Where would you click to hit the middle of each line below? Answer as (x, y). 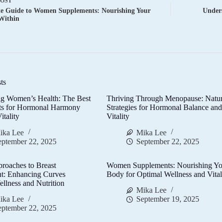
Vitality (118, 116)
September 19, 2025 (168, 199)
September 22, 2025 (168, 141)
